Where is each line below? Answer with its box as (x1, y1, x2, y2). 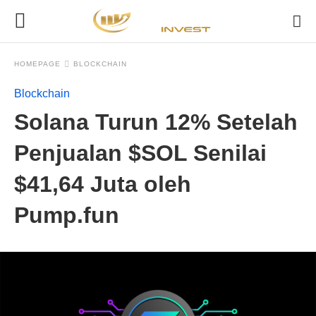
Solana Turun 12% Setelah (14, 109, 298, 135)
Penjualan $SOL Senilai (14, 140, 267, 166)
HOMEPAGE (14, 60, 61, 68)
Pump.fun (14, 202, 119, 228)
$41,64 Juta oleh (14, 171, 191, 197)
